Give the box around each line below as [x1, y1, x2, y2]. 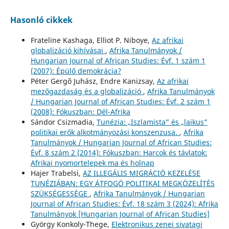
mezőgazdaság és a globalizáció [30, 86, 143, 96]
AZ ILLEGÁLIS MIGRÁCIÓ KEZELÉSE [82, 168, 200, 178]
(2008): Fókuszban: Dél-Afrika [30, 106, 130, 117]
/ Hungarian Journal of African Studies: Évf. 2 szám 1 [30, 96, 211, 106]
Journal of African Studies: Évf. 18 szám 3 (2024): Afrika [30, 198, 218, 209]
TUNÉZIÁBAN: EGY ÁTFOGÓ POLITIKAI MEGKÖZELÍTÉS [30, 178, 215, 188]
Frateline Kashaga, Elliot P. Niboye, [30, 35, 152, 45]
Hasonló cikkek [10, 14, 73, 26]
